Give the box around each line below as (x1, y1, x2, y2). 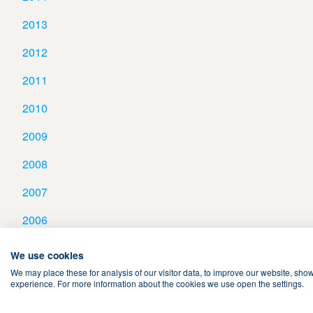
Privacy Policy (108, 289, 168, 303)
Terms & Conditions (8, 289, 95, 303)
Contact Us (229, 289, 278, 303)
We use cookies (10, 248, 84, 262)
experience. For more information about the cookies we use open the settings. (10, 277, 304, 289)
